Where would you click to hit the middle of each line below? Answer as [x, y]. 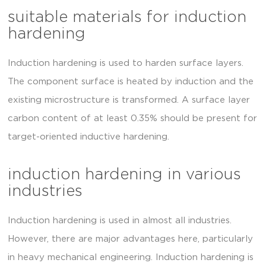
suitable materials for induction [127, 17]
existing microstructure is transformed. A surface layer [129, 100]
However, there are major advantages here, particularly [130, 239]
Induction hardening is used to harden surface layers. [126, 63]
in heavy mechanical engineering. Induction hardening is [131, 258]
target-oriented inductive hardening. [88, 137]
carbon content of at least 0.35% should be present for [132, 118]
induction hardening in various [124, 175]
